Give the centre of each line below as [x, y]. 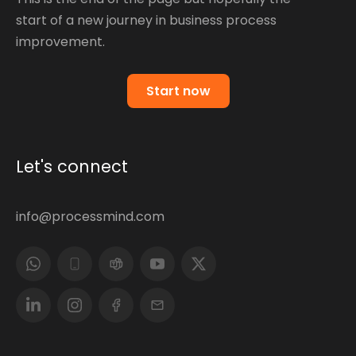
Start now [178, 91]
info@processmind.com [90, 217]
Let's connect [72, 167]
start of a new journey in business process [146, 21]
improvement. [60, 42]
